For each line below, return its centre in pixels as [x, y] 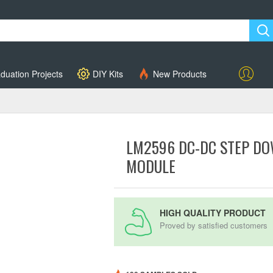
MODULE [151, 166]
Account [246, 87]
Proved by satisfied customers [214, 225]
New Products [180, 73]
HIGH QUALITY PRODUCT [213, 213]
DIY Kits [108, 73]
